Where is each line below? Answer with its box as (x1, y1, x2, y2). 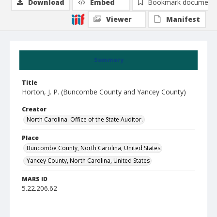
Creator (22, 105, 46, 113)
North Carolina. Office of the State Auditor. (27, 115, 143, 124)
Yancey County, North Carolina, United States (27, 156, 150, 165)
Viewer (106, 15, 132, 24)
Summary (93, 56, 124, 64)
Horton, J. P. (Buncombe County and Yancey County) (22, 87, 186, 96)
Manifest (166, 15, 200, 24)
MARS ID (22, 175, 47, 183)
